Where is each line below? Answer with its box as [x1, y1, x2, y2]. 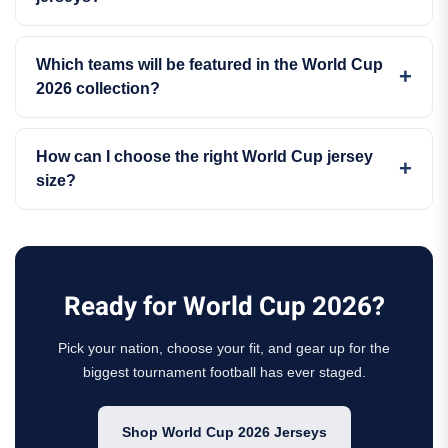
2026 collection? [36, 80, 160, 97]
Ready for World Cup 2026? [63, 288, 385, 326]
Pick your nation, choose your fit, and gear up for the [58, 340, 390, 356]
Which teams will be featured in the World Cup [36, 56, 383, 73]
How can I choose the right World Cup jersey [36, 148, 373, 165]
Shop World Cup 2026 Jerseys [121, 424, 327, 440]
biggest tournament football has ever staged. [82, 364, 366, 380]
